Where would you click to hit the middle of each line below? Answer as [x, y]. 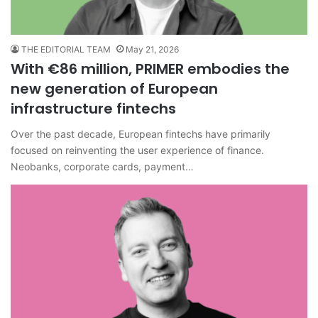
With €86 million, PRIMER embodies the [150, 68]
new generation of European [114, 88]
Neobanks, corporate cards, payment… [102, 166]
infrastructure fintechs [93, 108]
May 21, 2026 [152, 49]
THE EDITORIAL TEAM [66, 49]
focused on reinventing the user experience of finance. [137, 150]
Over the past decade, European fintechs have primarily [141, 133]
